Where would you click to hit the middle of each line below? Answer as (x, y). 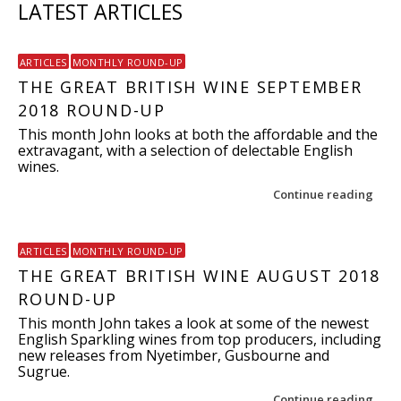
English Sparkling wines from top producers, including (200, 339)
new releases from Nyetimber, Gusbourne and (174, 355)
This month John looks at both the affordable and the (198, 134)
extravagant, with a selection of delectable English (185, 150)
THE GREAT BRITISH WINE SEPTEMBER (190, 87)
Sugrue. (44, 371)
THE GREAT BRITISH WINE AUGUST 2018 (200, 276)
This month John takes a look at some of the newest (193, 323)
